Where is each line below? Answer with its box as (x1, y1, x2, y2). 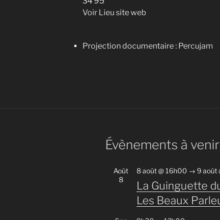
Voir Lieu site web (82, 8, 146, 18)
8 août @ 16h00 (137, 166, 187, 175)
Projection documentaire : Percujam (82, 41, 213, 51)
